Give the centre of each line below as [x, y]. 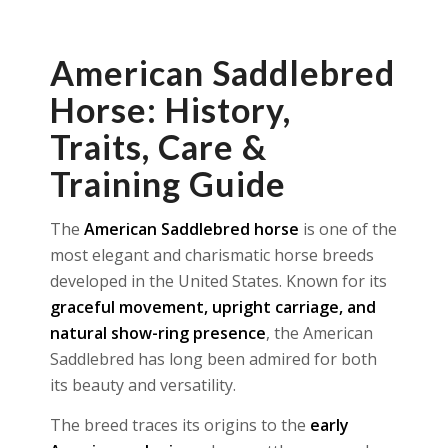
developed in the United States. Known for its [218, 281]
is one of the [348, 229]
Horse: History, [170, 109]
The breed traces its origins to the [180, 424]
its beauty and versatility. [143, 385]
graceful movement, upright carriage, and [213, 307]
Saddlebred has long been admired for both [213, 359]
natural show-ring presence [158, 333]
